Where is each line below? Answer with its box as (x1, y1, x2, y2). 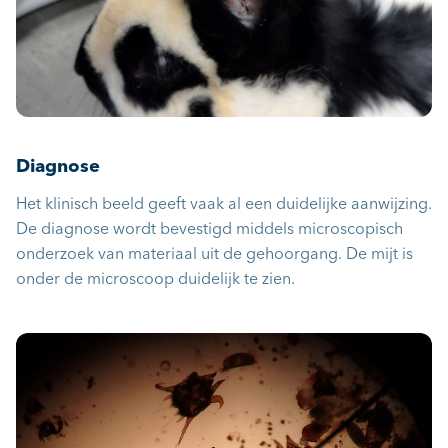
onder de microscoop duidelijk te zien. (16, 271, 295, 288)
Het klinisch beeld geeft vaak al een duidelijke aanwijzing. (16, 196, 432, 213)
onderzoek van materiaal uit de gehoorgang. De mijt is (16, 246, 413, 263)
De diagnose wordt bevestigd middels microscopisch (16, 221, 403, 238)
